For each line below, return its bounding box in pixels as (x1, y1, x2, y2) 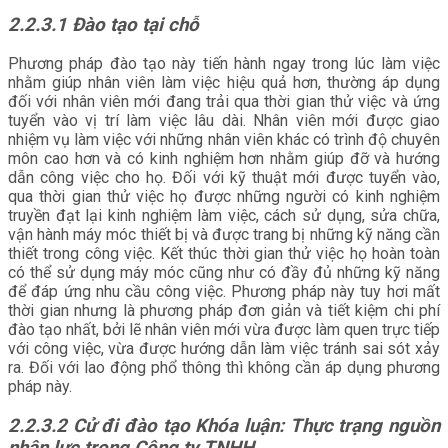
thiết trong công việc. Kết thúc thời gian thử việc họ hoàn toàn (8, 244, 440, 264)
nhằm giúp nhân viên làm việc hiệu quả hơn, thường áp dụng (8, 73, 440, 93)
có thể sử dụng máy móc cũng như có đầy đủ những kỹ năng (8, 263, 440, 283)
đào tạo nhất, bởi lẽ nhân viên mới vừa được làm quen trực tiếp (8, 320, 440, 340)
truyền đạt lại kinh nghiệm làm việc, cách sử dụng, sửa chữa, (8, 206, 440, 226)
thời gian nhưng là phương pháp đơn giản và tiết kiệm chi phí (8, 301, 440, 321)
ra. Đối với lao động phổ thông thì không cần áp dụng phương (8, 358, 440, 378)
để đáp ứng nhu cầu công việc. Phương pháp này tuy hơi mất (8, 282, 440, 302)
